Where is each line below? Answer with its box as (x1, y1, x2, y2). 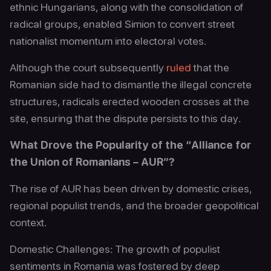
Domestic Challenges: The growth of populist (10, 243, 220, 255)
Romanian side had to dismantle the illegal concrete (10, 78, 252, 91)
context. (10, 216, 47, 229)
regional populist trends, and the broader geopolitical (10, 199, 259, 212)
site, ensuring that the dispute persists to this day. (10, 112, 241, 125)
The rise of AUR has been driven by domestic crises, (10, 182, 252, 195)
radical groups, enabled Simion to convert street (10, 18, 235, 30)
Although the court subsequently (10, 61, 166, 74)
